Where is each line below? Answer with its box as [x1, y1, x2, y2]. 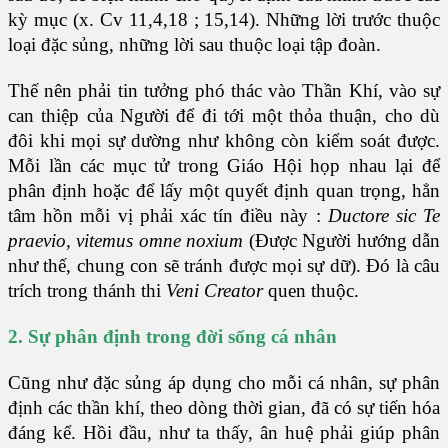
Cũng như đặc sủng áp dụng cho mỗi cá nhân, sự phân [8, 372, 440, 394]
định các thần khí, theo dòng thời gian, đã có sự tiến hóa [8, 397, 440, 419]
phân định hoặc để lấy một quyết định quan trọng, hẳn [8, 180, 440, 202]
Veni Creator [166, 280, 263, 302]
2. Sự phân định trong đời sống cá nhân [8, 326, 337, 348]
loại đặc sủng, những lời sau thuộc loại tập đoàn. [8, 34, 381, 56]
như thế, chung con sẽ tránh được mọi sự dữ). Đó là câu [8, 255, 440, 277]
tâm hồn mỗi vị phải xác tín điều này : [8, 205, 328, 227]
